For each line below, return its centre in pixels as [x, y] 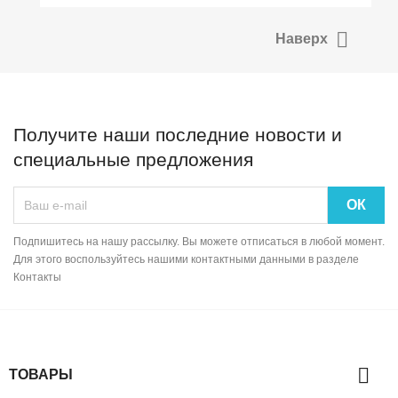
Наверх [303, 39]
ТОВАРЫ [41, 375]
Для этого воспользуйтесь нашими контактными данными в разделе [186, 260]
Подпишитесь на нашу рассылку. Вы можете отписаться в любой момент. [199, 242]
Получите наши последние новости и [178, 135]
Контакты [37, 278]
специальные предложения [133, 160]
